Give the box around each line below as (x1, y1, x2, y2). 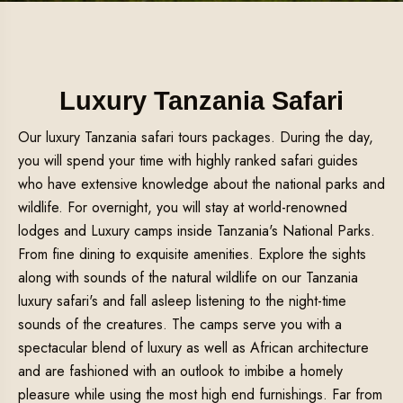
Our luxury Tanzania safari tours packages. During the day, (18, 127, 373, 148)
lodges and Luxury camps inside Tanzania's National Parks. (18, 220, 375, 242)
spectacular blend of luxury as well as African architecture (18, 337, 369, 359)
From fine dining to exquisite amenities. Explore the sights (18, 244, 366, 265)
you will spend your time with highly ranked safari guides (18, 150, 358, 172)
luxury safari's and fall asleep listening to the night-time (18, 291, 346, 312)
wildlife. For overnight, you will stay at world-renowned (18, 197, 347, 219)
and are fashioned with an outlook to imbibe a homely (18, 361, 343, 382)
